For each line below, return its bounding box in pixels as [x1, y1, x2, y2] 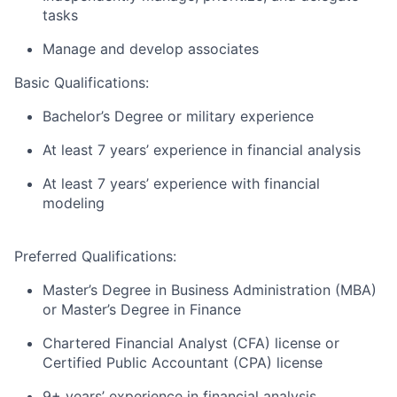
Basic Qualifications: [14, 74, 149, 91]
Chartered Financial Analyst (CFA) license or [43, 334, 339, 352]
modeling [43, 194, 105, 212]
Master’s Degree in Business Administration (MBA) [43, 281, 377, 299]
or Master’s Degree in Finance [43, 300, 241, 318]
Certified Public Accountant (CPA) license [43, 354, 323, 371]
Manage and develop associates [43, 40, 259, 58]
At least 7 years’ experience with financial [43, 175, 320, 192]
